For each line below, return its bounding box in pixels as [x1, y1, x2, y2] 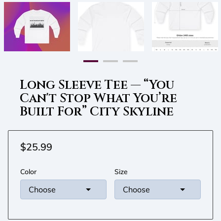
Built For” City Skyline [19, 103, 174, 120]
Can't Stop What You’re [19, 89, 177, 107]
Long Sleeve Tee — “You [19, 76, 174, 93]
